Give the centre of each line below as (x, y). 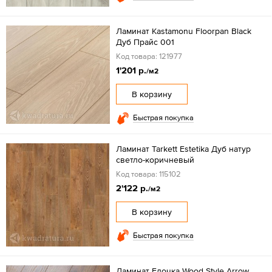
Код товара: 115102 (148, 174)
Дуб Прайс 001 (145, 42)
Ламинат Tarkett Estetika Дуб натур (183, 148)
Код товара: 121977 (149, 56)
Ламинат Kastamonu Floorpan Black (183, 31)
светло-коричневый (155, 159)
